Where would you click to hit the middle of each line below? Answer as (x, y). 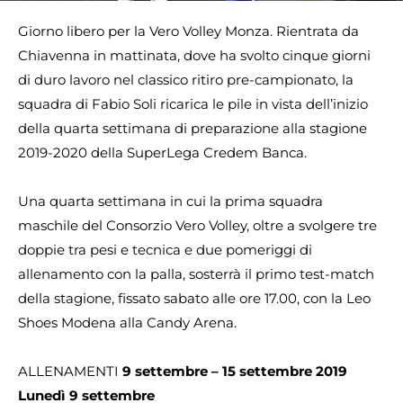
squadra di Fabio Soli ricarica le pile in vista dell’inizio (193, 104)
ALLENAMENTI (70, 371)
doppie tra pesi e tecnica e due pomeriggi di (165, 250)
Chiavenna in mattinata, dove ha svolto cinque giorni (194, 55)
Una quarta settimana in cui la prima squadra (170, 201)
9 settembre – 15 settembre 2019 (235, 371)
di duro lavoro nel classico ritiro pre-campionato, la (186, 80)
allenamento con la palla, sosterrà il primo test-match (196, 274)
